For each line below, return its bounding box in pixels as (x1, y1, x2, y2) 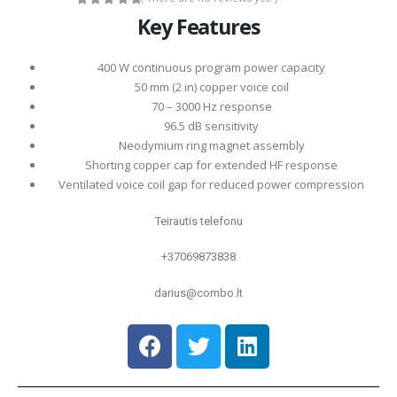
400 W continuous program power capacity (97, 59, 326, 76)
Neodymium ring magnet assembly (118, 137, 305, 154)
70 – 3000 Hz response (151, 98, 272, 115)
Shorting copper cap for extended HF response (85, 157, 339, 174)
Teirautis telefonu (154, 214, 243, 228)
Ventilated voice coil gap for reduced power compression (58, 176, 365, 193)
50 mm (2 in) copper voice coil (134, 79, 289, 96)
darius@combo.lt (154, 286, 243, 300)
